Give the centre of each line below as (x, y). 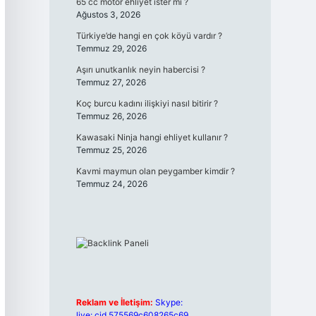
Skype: (169, 302)
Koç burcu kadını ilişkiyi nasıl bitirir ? (147, 103)
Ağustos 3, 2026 (108, 14)
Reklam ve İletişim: (114, 302)
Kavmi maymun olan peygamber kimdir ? (155, 171)
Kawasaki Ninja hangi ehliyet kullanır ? (152, 137)
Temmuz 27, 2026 (111, 82)
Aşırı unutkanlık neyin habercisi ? (140, 69)
